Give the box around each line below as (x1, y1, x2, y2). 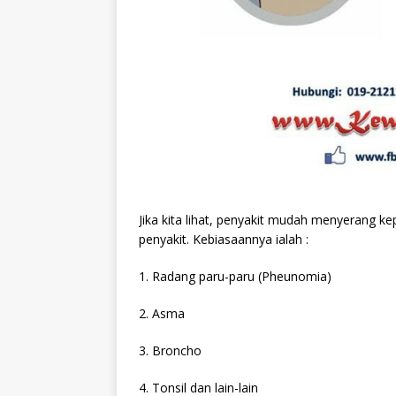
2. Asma (139, 304, 185, 322)
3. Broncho (139, 341, 202, 359)
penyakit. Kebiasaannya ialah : (139, 230, 308, 247)
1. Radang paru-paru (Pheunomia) (139, 267, 331, 285)
